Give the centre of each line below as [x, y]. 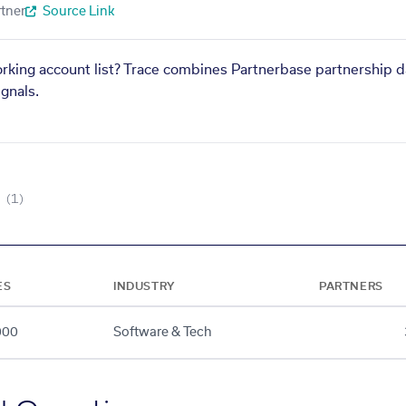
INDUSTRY [144, 286]
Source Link [77, 12]
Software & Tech [163, 332]
